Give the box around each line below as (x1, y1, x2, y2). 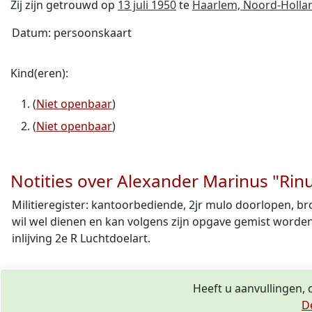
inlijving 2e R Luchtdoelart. (12, 231, 150, 246)
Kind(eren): (10, 65, 68, 81)
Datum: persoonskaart (12, 25, 132, 40)
